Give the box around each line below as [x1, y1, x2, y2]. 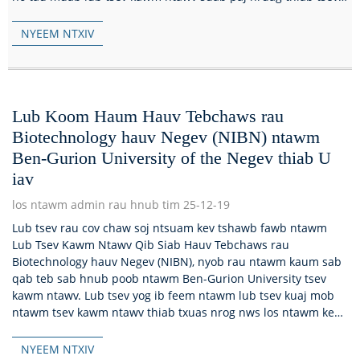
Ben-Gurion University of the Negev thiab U [12, 148, 331, 169]
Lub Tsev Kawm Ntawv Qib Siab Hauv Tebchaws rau [12, 237, 289, 253]
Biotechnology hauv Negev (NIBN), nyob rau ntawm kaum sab [12, 254, 342, 270]
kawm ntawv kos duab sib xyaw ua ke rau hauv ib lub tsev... [12, 6, 332, 22]
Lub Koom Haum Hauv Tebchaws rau [12, 106, 284, 127]
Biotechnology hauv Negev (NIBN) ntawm [12, 127, 320, 148]
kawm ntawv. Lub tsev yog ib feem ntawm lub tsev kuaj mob [12, 288, 334, 304]
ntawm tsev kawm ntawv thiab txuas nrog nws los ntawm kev [12, 305, 340, 321]
